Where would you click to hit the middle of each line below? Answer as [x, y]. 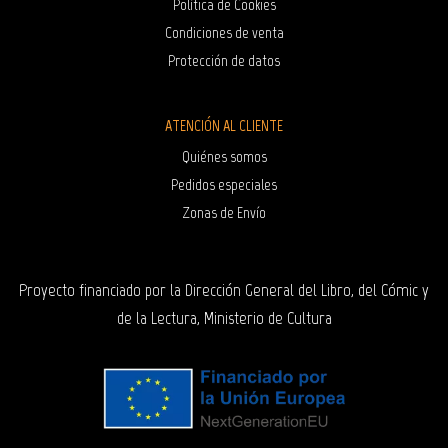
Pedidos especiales [224, 185]
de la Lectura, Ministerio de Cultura [224, 318]
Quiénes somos [224, 157]
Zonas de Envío [224, 213]
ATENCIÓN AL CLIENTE [224, 126]
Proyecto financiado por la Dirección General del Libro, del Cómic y [224, 290]
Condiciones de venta [224, 33]
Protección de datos [224, 61]
